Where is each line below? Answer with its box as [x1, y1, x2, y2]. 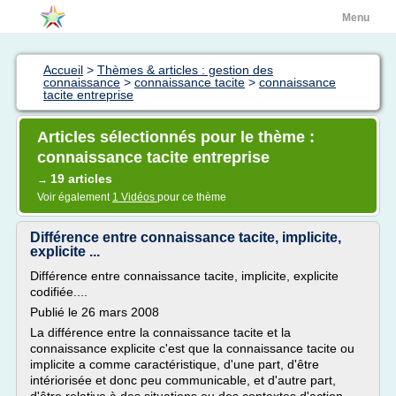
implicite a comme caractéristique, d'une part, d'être [30, 357, 319, 371]
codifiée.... [30, 285, 88, 299]
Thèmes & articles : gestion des [97, 63, 273, 77]
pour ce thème [157, 191, 226, 203]
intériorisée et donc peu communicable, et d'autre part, [30, 373, 336, 387]
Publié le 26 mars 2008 [30, 305, 159, 319]
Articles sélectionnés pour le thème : [37, 128, 315, 146]
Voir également [37, 191, 112, 203]
